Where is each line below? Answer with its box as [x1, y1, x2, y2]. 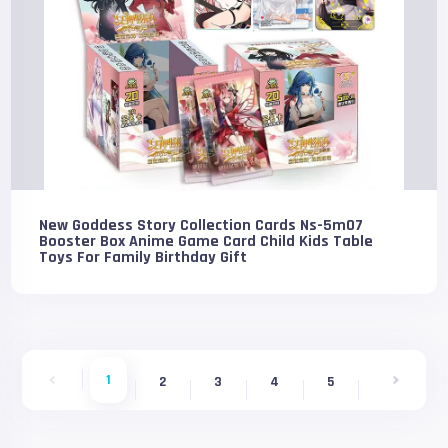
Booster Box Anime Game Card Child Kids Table [39, 231, 374, 252]
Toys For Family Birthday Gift [39, 247, 248, 268]
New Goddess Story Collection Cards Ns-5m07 [39, 215, 364, 236]
